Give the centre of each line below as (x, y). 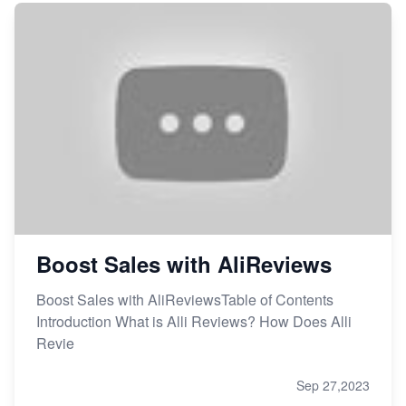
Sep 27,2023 (333, 385)
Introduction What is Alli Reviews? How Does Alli (194, 321)
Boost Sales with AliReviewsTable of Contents (185, 299)
